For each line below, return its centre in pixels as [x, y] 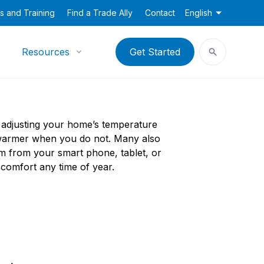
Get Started [155, 52]
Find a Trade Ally [100, 13]
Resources [46, 52]
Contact [160, 13]
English [199, 13]
